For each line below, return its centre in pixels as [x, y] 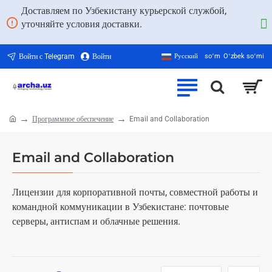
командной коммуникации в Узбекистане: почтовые [121, 207]
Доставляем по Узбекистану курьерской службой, [124, 11]
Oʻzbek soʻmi [244, 56]
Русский [186, 56]
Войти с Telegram [47, 56]
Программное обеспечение [73, 119]
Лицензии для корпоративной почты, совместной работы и [135, 192]
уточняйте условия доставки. [82, 24]
